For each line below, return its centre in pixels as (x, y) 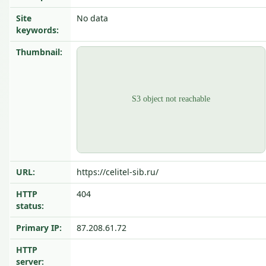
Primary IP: (39, 228)
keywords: (37, 30)
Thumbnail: (39, 52)
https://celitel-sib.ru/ (118, 172)
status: (30, 206)
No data (92, 18)
